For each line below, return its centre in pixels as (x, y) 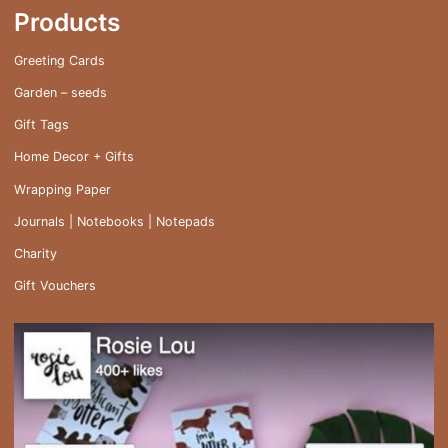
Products (67, 22)
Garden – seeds (60, 93)
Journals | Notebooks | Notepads (114, 221)
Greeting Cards (59, 60)
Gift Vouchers (55, 286)
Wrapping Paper (62, 189)
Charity (35, 253)
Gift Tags (41, 125)
